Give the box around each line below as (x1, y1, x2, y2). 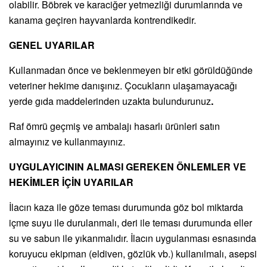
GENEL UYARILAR (9, 38, 95, 52)
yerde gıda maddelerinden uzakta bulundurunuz (9, 94, 211, 108)
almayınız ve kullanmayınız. (9, 134, 125, 148)
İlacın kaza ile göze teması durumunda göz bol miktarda (9, 200, 243, 214)
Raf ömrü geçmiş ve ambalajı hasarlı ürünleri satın (9, 119, 220, 133)
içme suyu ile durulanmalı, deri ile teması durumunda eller (9, 215, 252, 229)
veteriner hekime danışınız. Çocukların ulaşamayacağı (9, 78, 237, 92)
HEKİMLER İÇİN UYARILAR (9, 175, 133, 189)
